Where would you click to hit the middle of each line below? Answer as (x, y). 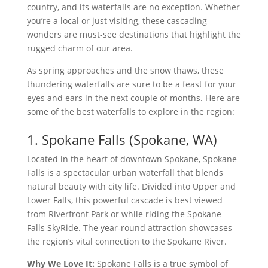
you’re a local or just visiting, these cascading (117, 21)
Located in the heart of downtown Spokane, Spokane (132, 159)
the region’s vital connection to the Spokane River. (127, 241)
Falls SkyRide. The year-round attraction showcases (129, 228)
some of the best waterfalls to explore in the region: (130, 112)
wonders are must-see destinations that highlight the (134, 34)
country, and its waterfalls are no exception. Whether (133, 7)
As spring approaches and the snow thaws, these (125, 70)
